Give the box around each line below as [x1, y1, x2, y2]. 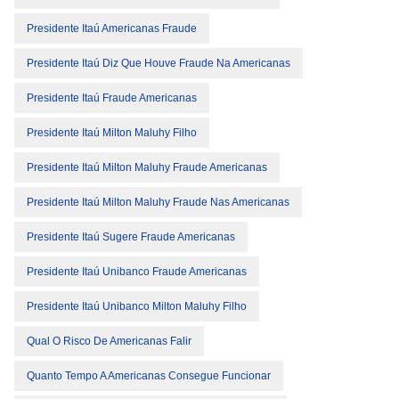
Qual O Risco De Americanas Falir [27, 335, 191, 347]
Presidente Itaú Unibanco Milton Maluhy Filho [27, 300, 247, 313]
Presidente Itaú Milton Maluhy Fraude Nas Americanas [27, 196, 289, 208]
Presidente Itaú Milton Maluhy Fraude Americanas [27, 161, 267, 174]
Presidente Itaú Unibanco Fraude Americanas [27, 265, 247, 278]
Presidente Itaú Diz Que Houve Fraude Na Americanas [27, 57, 290, 69]
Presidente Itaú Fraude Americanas [27, 92, 197, 104]
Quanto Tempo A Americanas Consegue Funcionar [27, 370, 271, 382]
